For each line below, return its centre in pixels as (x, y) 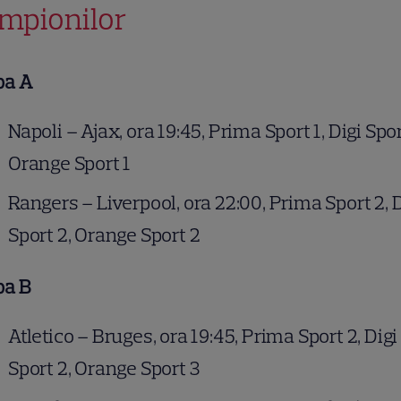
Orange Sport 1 (70, 164)
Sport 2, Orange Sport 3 (104, 369)
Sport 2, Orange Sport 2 (104, 235)
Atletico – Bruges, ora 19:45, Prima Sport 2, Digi (203, 337)
